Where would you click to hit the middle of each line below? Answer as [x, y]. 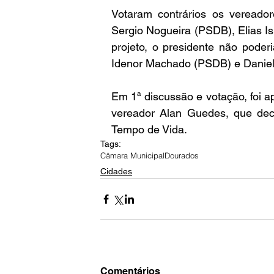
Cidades [116, 171]
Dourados [182, 155]
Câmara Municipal [132, 155]
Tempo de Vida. [149, 129]
